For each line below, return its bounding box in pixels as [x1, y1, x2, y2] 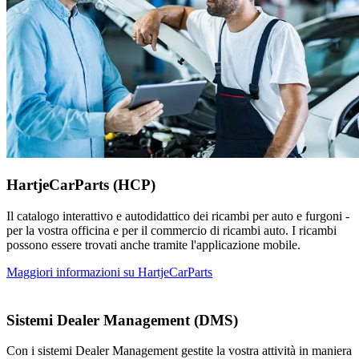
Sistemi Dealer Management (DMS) [6, 311, 238, 329]
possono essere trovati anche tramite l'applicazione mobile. [6, 237, 301, 252]
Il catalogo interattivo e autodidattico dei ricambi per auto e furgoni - [6, 208, 349, 223]
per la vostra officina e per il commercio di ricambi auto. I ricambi [6, 223, 337, 237]
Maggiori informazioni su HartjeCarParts [6, 264, 212, 279]
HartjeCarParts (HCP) [6, 175, 155, 193]
